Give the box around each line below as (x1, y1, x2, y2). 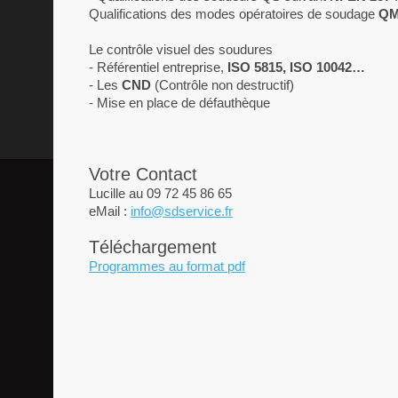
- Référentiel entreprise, (89, 60, 227, 75)
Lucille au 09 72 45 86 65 (89, 186, 232, 201)
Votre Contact (89, 164, 197, 184)
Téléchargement (89, 237, 217, 257)
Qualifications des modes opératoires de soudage (89, 6, 378, 21)
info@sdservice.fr (131, 203, 233, 219)
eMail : (89, 203, 131, 219)
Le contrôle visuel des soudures (89, 42, 273, 57)
